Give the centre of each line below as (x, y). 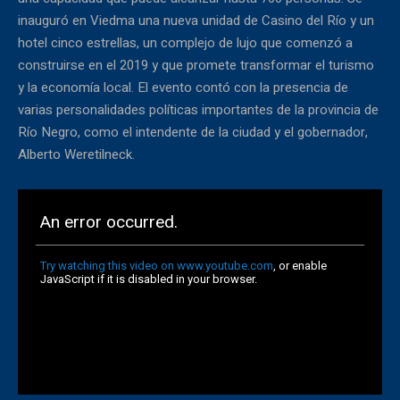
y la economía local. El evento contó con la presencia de (183, 87)
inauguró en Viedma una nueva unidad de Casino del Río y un (196, 20)
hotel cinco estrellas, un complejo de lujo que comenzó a (185, 42)
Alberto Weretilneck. (76, 154)
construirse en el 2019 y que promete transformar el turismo (196, 65)
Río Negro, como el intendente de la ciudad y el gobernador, (193, 132)
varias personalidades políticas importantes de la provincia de (198, 109)
